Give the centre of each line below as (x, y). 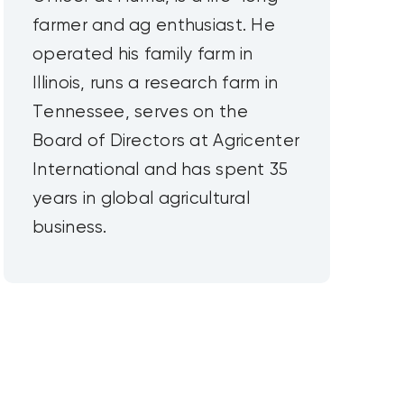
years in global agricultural (142, 199)
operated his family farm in (143, 55)
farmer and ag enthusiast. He (154, 26)
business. (70, 228)
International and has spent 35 (161, 170)
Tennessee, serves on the (140, 112)
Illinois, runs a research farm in (156, 83)
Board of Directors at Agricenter (166, 141)
